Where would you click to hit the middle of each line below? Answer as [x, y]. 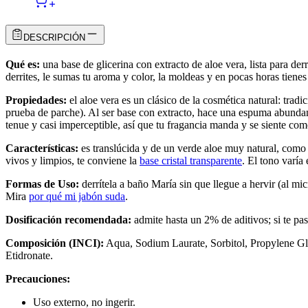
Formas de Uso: [42, 184]
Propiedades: [36, 100]
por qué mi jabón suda [77, 196]
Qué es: [23, 64]
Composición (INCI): [55, 243]
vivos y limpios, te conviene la [73, 160]
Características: [42, 148]
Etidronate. [29, 255]
